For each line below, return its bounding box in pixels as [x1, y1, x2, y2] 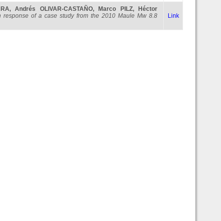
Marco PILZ [98, 5, 133, 12]
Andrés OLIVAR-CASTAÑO [15, 5, 93, 12]
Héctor [138, 5, 158, 12]
